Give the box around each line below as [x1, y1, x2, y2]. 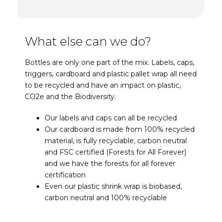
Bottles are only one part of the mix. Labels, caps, [25, 58, 194, 67]
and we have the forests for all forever [45, 159, 175, 168]
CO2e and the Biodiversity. [25, 92, 116, 102]
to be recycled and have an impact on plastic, [25, 81, 181, 90]
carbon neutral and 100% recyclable [45, 193, 167, 202]
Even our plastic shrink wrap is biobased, [45, 181, 182, 191]
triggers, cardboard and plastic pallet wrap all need [25, 69, 197, 79]
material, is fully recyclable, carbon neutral [45, 136, 187, 145]
